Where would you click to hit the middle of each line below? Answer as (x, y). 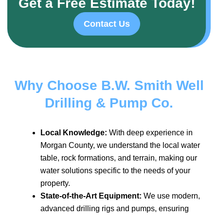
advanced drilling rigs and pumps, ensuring (115, 208)
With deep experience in (150, 132)
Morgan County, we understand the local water (120, 145)
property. (55, 183)
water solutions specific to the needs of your (115, 170)
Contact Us (107, 24)
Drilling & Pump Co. (109, 103)
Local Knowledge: (74, 132)
